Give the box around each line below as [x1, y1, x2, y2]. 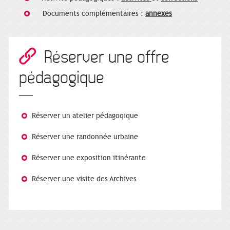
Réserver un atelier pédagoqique [32, 111, 138, 120]
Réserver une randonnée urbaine [32, 132, 138, 141]
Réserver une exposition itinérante [32, 153, 146, 162]
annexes [145, 9, 172, 18]
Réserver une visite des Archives [32, 174, 137, 183]
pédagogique [19, 68, 104, 87]
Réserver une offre [44, 47, 169, 67]
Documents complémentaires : [34, 9, 145, 18]
